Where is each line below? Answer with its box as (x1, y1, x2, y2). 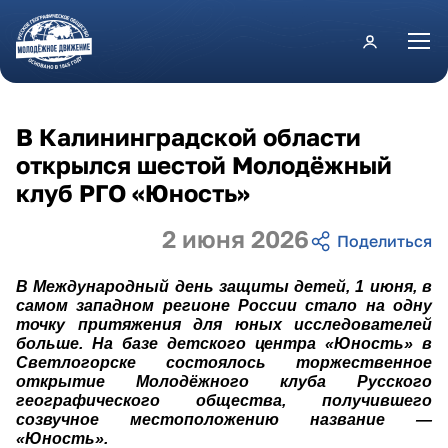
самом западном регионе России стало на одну (16, 296, 432, 314)
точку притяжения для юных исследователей (16, 315, 432, 333)
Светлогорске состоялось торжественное (16, 353, 432, 371)
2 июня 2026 (162, 224, 309, 253)
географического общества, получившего (16, 391, 432, 409)
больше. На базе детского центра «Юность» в (16, 334, 432, 352)
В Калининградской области (16, 122, 361, 151)
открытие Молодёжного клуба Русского (16, 372, 432, 390)
